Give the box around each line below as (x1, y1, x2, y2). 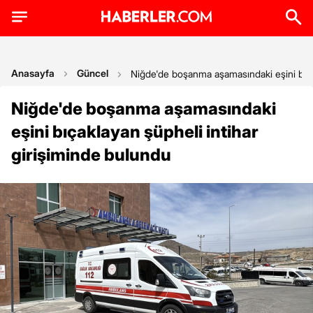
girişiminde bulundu (11, 145, 171, 165)
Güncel (77, 67, 108, 79)
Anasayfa (11, 67, 54, 79)
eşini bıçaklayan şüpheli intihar (11, 122, 259, 142)
